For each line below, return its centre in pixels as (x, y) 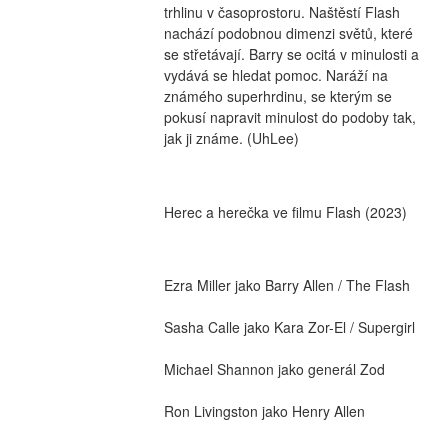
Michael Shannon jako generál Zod (274, 369)
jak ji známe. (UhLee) (231, 138)
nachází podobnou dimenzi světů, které (288, 33)
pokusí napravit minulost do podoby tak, (289, 117)
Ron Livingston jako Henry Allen (264, 411)
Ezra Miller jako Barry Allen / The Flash (286, 285)
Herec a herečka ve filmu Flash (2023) (285, 211)
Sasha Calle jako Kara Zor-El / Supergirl (289, 327)
